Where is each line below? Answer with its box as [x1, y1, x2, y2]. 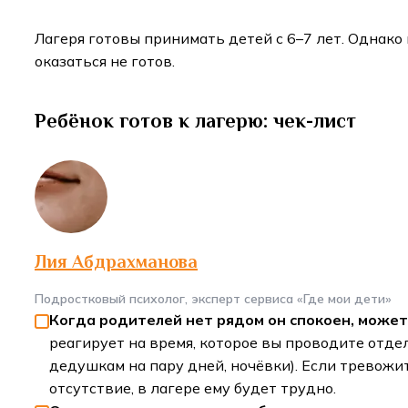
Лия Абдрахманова [35, 251, 198, 272]
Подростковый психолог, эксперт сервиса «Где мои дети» [35, 291, 392, 308]
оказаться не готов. [35, 52, 178, 71]
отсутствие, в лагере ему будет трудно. [49, 379, 336, 398]
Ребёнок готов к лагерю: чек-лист [35, 109, 362, 133]
